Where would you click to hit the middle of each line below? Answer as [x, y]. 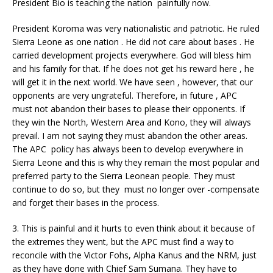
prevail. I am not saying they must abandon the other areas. [130, 136]
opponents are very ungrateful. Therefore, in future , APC [126, 96]
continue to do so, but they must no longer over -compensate [136, 190]
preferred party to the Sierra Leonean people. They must [124, 176]
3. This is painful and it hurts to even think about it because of [133, 229]
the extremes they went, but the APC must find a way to [123, 242]
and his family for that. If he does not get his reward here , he [133, 69]
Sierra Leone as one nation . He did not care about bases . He [133, 42]
